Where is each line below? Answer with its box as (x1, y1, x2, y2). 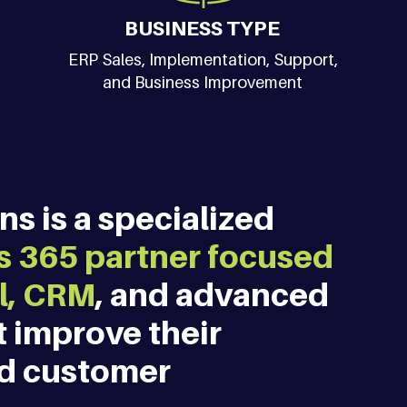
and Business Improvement (103, 73, 303, 92)
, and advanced (95, 275, 335, 313)
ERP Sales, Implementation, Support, (67, 50, 338, 69)
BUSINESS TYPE (124, 16, 281, 40)
